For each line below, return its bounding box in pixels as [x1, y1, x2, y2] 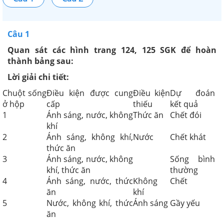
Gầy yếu [170, 197, 200, 208]
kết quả [170, 98, 198, 109]
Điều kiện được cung [46, 87, 133, 98]
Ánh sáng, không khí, [46, 131, 133, 142]
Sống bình [170, 153, 215, 164]
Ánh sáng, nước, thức [46, 175, 133, 186]
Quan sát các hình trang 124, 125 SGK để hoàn [7, 44, 216, 55]
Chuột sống [2, 87, 46, 98]
